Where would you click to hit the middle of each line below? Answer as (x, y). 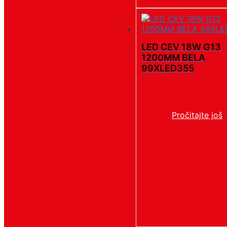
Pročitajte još (197, 115)
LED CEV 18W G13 (181, 47)
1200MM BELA (173, 58)
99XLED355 (168, 68)
